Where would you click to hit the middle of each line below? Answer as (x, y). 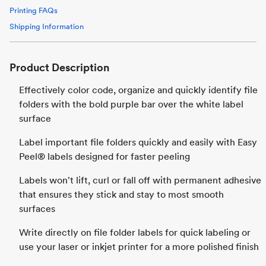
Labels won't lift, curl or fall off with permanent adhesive (140, 180)
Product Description (59, 67)
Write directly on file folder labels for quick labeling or (135, 232)
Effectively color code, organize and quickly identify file (138, 90)
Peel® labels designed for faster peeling (104, 156)
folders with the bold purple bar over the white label (131, 104)
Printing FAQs (34, 10)
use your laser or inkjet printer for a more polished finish (139, 247)
